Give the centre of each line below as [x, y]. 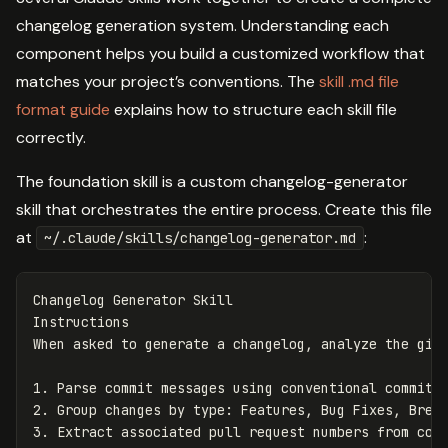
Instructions [81, 321]
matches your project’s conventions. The [167, 81]
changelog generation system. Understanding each [202, 25]
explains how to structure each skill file [253, 109]
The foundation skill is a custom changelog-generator [212, 181]
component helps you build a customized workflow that [220, 53]
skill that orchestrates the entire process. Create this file [224, 209]
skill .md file [359, 81]
